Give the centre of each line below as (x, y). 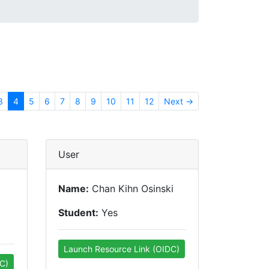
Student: (78, 213)
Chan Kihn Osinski (131, 189)
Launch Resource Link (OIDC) (122, 249)
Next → (179, 101)
